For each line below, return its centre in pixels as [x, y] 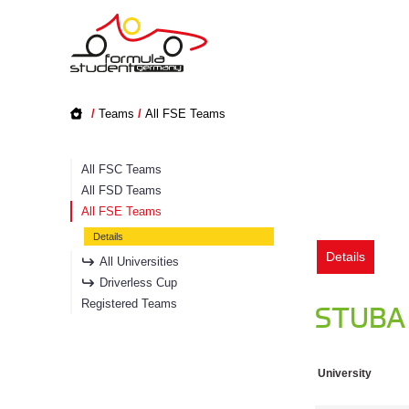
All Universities [139, 262]
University [345, 373]
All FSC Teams [121, 169]
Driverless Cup [138, 283]
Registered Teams [129, 304]
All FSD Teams [121, 190]
